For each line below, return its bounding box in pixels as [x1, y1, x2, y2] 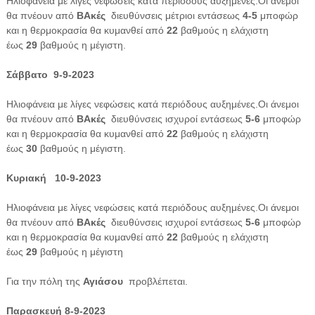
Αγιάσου [79, 275, 123, 287]
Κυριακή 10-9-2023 [6, 172, 104, 184]
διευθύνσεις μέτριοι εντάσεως [105, 9, 240, 21]
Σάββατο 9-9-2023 [6, 68, 97, 80]
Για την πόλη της [6, 275, 80, 287]
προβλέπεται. [122, 275, 188, 287]
